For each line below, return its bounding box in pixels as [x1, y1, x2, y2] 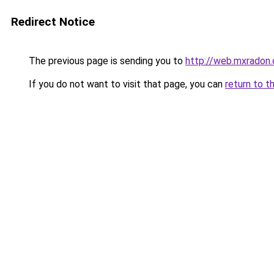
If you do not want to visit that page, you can [26, 78, 225, 90]
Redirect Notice [11, 15, 95, 29]
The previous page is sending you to [26, 55, 185, 67]
